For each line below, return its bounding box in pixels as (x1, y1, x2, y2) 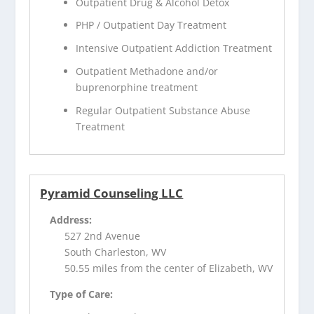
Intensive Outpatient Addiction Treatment (76, 41, 273, 55)
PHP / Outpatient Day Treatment (76, 18, 227, 32)
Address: (50, 212, 93, 226)
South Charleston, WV (64, 245, 167, 259)
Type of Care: (50, 287, 114, 301)
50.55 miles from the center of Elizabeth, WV (64, 261, 273, 275)
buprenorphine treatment (76, 81, 198, 95)
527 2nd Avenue (64, 228, 141, 243)
